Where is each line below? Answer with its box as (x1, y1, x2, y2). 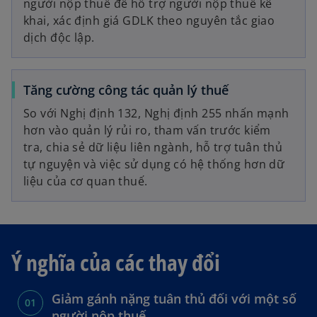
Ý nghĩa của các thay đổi (11, 247, 220, 278)
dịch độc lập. (23, 30, 95, 46)
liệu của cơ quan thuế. (23, 173, 148, 190)
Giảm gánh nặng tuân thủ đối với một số (52, 290, 296, 308)
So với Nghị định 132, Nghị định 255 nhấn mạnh (23, 105, 289, 122)
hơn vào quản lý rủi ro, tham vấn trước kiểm (23, 122, 271, 139)
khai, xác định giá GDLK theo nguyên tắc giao (23, 13, 275, 29)
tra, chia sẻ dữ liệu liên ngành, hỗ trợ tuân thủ (23, 139, 283, 156)
